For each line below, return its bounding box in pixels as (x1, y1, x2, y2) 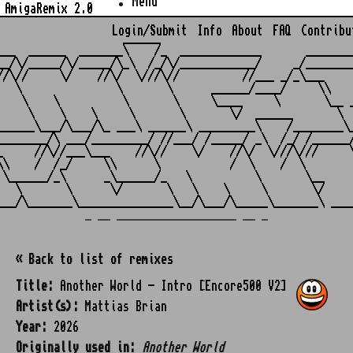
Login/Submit (112, 24, 188, 37)
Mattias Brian (79, 300, 167, 313)
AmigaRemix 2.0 (5, 2, 93, 15)
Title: (16, 280, 54, 292)
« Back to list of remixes (16, 253, 173, 266)
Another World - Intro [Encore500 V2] (54, 280, 287, 292)
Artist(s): (16, 300, 79, 313)
